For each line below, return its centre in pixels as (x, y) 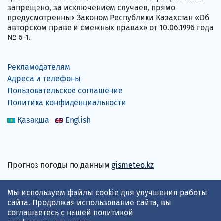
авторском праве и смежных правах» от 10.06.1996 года (110, 27)
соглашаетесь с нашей (50, 212)
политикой (113, 212)
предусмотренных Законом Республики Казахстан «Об (108, 17)
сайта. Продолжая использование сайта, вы (89, 203)
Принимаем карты (42, 183)
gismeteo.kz (133, 165)
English (78, 120)
